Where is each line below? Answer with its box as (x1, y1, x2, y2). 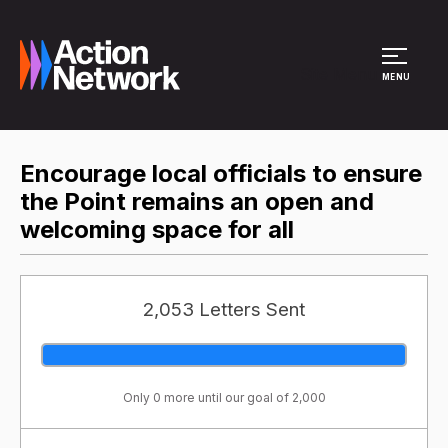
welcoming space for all (20, 215, 294, 244)
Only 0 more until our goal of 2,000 (122, 389, 326, 405)
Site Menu (300, 64, 377, 84)
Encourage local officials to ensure (20, 159, 422, 188)
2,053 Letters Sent (143, 297, 305, 321)
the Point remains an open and (20, 187, 374, 216)
